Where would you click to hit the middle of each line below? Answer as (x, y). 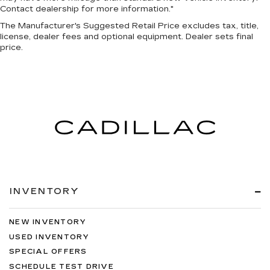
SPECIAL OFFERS (48, 252)
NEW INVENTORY (48, 222)
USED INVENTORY (49, 237)
